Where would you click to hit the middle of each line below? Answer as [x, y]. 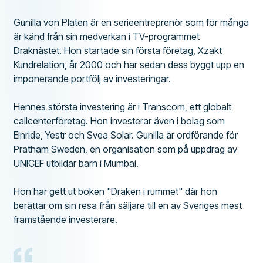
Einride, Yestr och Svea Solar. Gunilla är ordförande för [126, 135]
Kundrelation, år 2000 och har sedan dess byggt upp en [129, 64]
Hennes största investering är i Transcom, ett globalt [123, 107]
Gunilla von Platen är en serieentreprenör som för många [131, 22]
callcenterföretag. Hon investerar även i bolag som [119, 121]
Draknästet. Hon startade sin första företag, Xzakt [118, 50]
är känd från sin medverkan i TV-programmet [107, 36]
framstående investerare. [66, 219]
